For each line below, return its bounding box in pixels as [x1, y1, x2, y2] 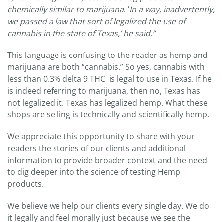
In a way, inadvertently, [129, 4, 215, 15]
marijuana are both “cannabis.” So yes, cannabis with [7, 61, 205, 73]
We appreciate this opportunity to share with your [7, 131, 195, 142]
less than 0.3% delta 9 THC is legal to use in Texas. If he [7, 73, 212, 85]
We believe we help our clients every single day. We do [7, 200, 209, 212]
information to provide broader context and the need [7, 155, 207, 166]
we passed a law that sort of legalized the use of [7, 16, 185, 27]
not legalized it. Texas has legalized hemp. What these [7, 97, 208, 109]
